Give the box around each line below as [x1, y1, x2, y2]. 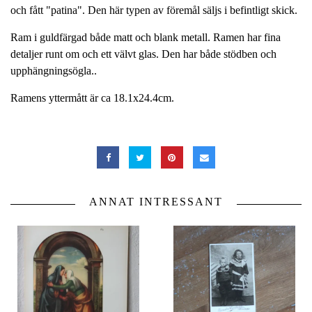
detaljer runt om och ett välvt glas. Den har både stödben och [10, 48, 276, 61]
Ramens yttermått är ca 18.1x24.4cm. [10, 92, 174, 104]
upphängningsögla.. [10, 65, 100, 77]
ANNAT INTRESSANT [89, 196, 223, 208]
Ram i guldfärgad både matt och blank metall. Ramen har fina [10, 31, 281, 44]
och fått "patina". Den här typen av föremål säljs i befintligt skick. [10, 4, 297, 17]
